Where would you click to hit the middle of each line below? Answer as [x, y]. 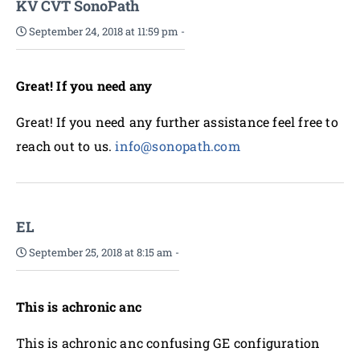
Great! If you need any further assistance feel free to [177, 122]
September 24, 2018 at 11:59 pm [102, 31]
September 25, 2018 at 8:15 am [100, 252]
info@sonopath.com [178, 146]
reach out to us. [66, 146]
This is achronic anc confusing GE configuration [168, 343]
